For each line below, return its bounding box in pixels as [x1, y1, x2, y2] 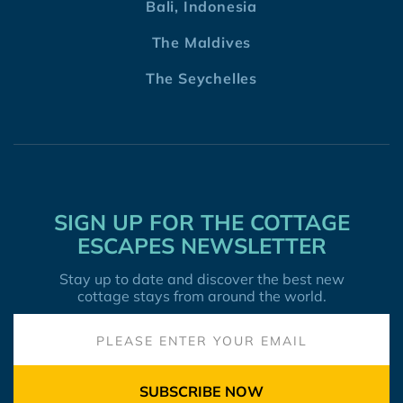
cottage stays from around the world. [76, 287, 327, 306]
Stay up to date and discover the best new [58, 270, 345, 289]
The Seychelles [145, 69, 258, 88]
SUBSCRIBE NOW [139, 381, 264, 400]
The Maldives [151, 33, 252, 52]
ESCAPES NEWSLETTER [76, 232, 327, 260]
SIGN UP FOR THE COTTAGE [53, 209, 350, 237]
